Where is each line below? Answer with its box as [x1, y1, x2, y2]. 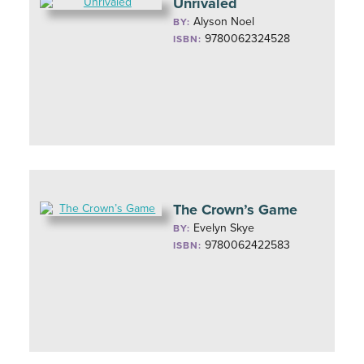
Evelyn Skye [193, 221, 255, 235]
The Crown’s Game [173, 201, 298, 219]
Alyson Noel [193, 15, 255, 28]
